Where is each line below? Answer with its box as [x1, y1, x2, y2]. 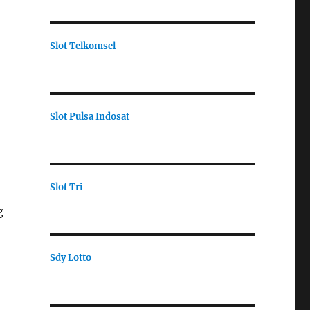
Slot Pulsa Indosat [49, 110, 129, 122]
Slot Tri [49, 181, 83, 193]
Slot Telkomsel [49, 39, 116, 52]
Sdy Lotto [49, 251, 91, 264]
